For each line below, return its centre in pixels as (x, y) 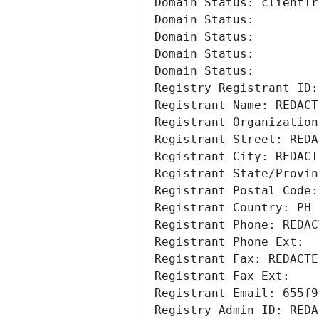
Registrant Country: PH (233, 208)
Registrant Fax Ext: (222, 276)
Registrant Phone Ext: (229, 242)
